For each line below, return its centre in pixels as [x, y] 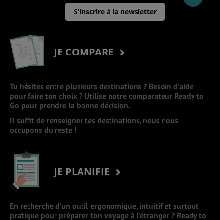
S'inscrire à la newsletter [115, 11]
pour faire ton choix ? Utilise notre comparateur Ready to [107, 96]
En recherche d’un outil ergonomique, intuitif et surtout [104, 206]
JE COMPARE [85, 52]
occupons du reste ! [43, 129]
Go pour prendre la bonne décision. [70, 105]
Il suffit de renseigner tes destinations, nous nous [94, 120]
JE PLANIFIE [83, 171]
